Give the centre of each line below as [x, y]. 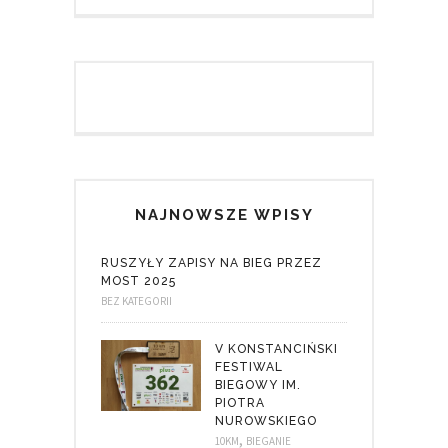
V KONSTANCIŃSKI [276, 348]
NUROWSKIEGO [266, 420]
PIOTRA [240, 402]
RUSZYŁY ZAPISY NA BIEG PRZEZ [211, 262]
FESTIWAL [249, 366]
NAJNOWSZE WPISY [224, 214]
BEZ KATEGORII [136, 300]
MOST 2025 [138, 280]
